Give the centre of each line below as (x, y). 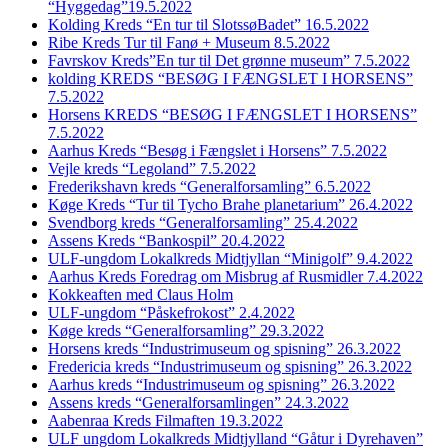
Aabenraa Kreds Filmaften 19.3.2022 (165, 420)
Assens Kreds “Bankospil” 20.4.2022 (166, 240)
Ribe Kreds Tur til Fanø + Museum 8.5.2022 (189, 42)
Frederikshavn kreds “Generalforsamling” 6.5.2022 (209, 186)
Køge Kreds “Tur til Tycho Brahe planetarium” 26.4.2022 (230, 204)
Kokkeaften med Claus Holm (140, 294)
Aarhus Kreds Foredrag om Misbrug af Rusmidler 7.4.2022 (235, 276)
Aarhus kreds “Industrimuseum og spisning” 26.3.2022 (221, 384)
